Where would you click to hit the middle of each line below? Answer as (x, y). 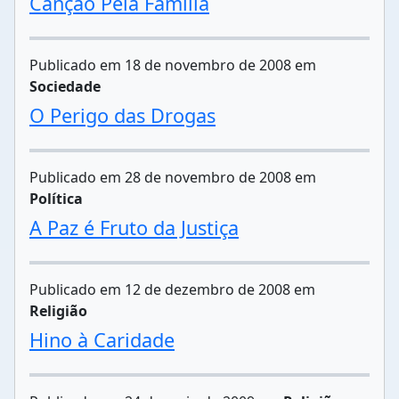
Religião (58, 311)
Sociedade (65, 86)
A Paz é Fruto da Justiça (134, 228)
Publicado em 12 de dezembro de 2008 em (172, 289)
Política (56, 199)
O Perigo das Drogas (122, 115)
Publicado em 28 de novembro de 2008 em (173, 177)
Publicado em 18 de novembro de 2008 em (173, 65)
